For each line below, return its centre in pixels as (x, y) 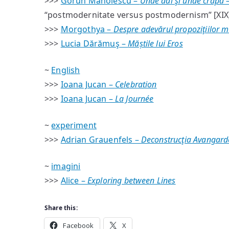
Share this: (61, 208)
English (66, 70)
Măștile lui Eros (155, 43)
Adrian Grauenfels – (101, 140)
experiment (74, 125)
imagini (66, 166)
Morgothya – (87, 29)
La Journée (134, 99)
